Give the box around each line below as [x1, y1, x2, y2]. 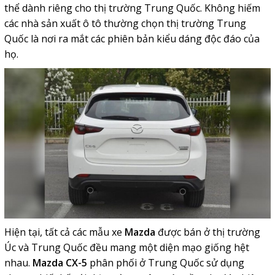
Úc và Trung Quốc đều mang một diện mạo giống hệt [4, 240, 249, 254]
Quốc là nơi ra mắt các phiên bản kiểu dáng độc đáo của [4, 32, 260, 46]
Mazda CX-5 [32, 255, 87, 269]
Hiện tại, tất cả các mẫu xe [4, 225, 125, 239]
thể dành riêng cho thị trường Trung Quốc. [4, 1, 204, 15]
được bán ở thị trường [155, 225, 260, 239]
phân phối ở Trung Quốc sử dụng [87, 255, 244, 269]
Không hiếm [204, 1, 260, 15]
